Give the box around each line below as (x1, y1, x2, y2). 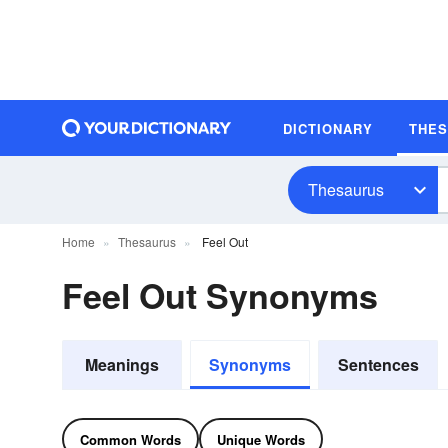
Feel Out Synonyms (62, 271, 378, 319)
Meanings (85, 353, 159, 376)
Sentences (337, 353, 419, 376)
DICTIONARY (283, 118, 373, 138)
